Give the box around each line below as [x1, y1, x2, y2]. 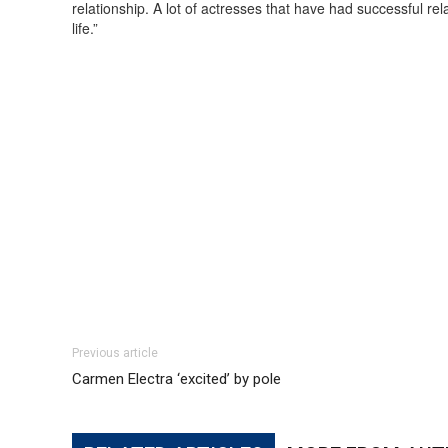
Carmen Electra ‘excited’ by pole [72, 370, 281, 388]
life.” [72, 18, 98, 38]
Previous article [72, 346, 158, 360]
